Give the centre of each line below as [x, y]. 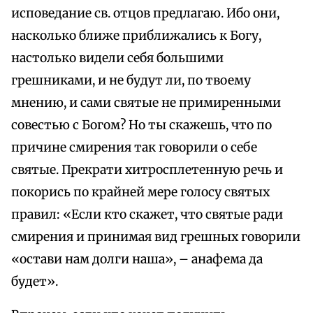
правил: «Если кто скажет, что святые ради [147, 215]
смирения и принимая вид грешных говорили [156, 237]
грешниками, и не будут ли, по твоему [131, 81]
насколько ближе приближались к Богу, [136, 36]
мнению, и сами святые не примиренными [146, 103]
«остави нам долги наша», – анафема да [137, 260]
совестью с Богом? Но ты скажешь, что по [141, 125]
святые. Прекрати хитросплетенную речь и [147, 170]
